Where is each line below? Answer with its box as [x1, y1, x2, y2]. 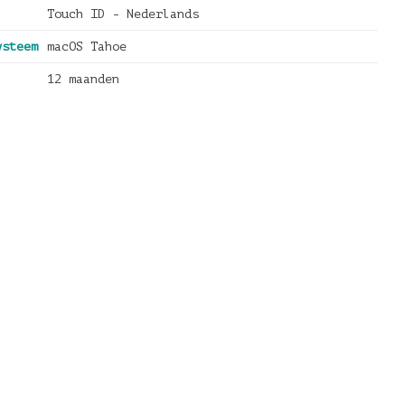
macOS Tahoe [46, 40, 127, 53]
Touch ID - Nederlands [46, 7, 199, 21]
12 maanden [46, 72, 119, 86]
